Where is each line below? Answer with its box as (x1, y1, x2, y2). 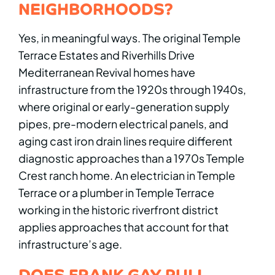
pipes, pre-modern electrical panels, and (18, 117, 228, 131)
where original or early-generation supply (18, 99, 230, 114)
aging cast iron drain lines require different (18, 134, 233, 149)
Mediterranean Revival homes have (18, 65, 195, 80)
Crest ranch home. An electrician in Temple (18, 168, 235, 183)
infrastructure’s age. (18, 237, 122, 252)
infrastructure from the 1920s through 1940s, (18, 82, 246, 97)
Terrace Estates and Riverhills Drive (18, 48, 195, 63)
